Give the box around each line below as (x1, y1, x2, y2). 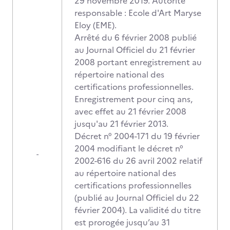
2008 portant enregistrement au (74, 56, 202, 68)
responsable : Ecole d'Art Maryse (74, 7, 201, 19)
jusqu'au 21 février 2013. (74, 118, 168, 130)
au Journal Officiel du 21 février (74, 44, 195, 56)
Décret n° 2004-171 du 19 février (74, 130, 200, 142)
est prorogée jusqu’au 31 (74, 216, 170, 228)
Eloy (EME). (74, 19, 117, 31)
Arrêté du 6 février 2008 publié (74, 31, 197, 44)
